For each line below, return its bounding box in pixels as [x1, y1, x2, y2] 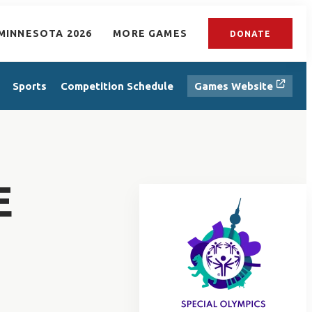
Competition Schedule [61, 79, 173, 92]
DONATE [230, 29, 271, 38]
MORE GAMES [113, 28, 187, 39]
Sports [13, 79, 47, 92]
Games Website [194, 79, 276, 92]
